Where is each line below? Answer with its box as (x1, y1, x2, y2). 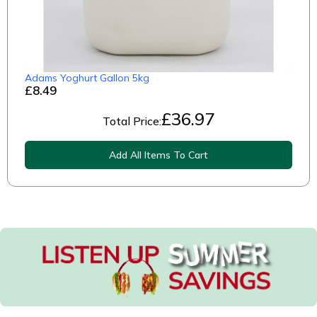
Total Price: (103, 113, 161, 128)
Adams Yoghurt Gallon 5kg (25, 71, 149, 84)
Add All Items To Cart (109, 148, 208, 161)
